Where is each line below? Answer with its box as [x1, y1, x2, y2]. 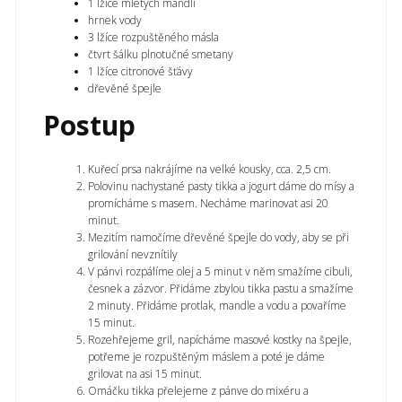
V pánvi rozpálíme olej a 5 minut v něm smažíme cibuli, [88, 264, 353, 280]
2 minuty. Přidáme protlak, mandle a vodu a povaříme [88, 298, 346, 314]
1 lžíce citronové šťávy [88, 64, 193, 80]
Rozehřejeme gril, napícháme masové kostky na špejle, [88, 332, 352, 348]
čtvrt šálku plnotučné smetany [88, 47, 233, 63]
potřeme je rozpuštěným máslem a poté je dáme [88, 349, 325, 365]
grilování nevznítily [88, 247, 178, 263]
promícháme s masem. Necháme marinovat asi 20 [88, 196, 328, 212]
